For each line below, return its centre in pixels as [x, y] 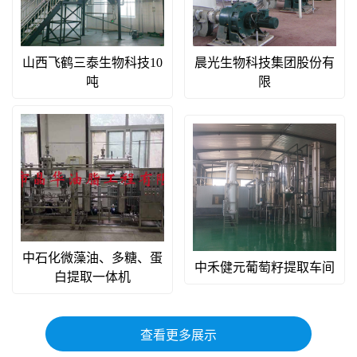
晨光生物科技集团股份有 [265, 62]
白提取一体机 [92, 277]
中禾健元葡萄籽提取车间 [265, 267]
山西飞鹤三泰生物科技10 [92, 62]
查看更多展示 [178, 335]
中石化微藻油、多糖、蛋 [92, 257]
